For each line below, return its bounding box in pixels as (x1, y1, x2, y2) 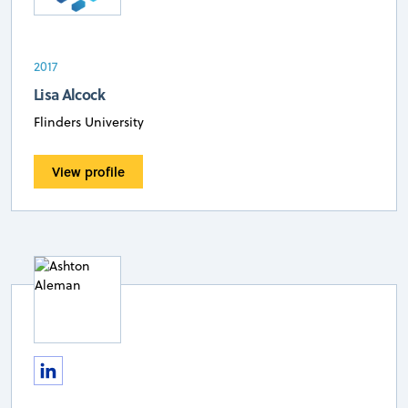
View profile (52, 162, 125, 182)
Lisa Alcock (34, 84, 105, 106)
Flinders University (34, 113, 144, 132)
